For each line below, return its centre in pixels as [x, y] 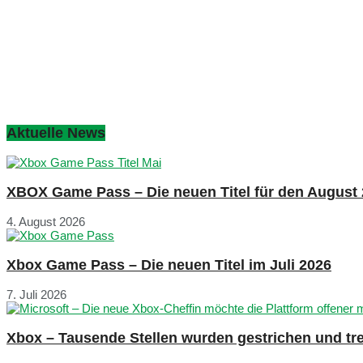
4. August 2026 [46, 222]
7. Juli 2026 [36, 295]
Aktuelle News [56, 132]
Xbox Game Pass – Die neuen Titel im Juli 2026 [169, 265]
